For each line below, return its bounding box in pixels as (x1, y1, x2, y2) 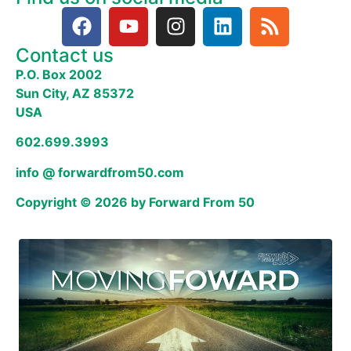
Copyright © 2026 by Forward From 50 (16, 194, 255, 211)
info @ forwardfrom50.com (16, 164, 184, 180)
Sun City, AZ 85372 (16, 85, 134, 101)
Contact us (16, 43, 114, 67)
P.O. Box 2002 (16, 66, 102, 82)
